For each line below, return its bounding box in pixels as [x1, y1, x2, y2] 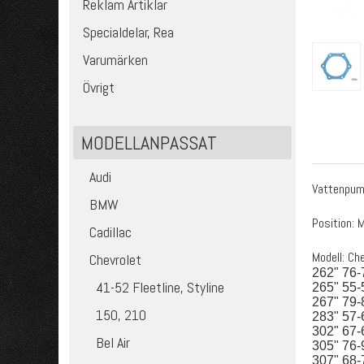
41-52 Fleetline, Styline [96, 278, 225, 297]
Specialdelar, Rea [83, 23, 175, 41]
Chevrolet [89, 250, 142, 269]
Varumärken [83, 50, 149, 69]
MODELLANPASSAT [81, 130, 218, 155]
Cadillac [89, 223, 132, 241]
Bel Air [96, 333, 131, 352]
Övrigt [83, 78, 115, 97]
